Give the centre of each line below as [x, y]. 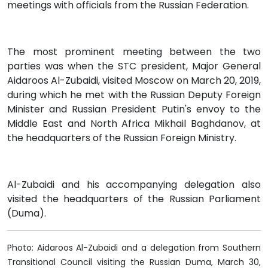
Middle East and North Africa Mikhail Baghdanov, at [134, 124]
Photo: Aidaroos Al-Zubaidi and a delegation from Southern [134, 248]
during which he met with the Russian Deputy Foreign [134, 95]
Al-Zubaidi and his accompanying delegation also [134, 185]
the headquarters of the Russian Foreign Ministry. [123, 138]
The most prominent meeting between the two [134, 52]
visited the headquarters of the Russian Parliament [134, 199]
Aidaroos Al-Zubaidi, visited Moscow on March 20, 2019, [134, 81]
